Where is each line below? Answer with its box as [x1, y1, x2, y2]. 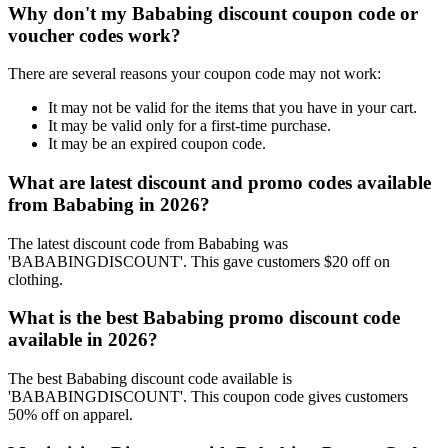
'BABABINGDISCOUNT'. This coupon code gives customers [8, 388, 408, 406]
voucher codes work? [8, 24, 181, 46]
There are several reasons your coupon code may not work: [8, 65, 381, 83]
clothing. [8, 270, 63, 288]
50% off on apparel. [8, 406, 133, 424]
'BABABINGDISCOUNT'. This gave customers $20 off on [8, 252, 390, 270]
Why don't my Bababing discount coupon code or [8, 2, 418, 24]
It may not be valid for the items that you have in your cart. [48, 99, 417, 117]
